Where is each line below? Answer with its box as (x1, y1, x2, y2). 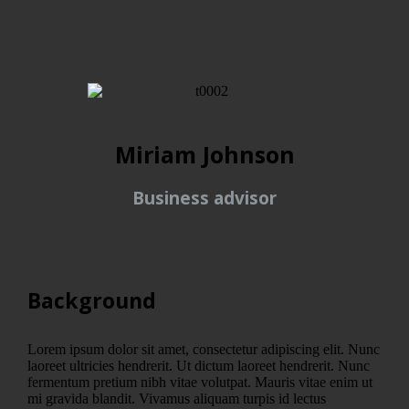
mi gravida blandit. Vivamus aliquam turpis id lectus (27, 391, 326, 407)
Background (27, 286, 156, 316)
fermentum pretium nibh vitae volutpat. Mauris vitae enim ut (27, 374, 372, 391)
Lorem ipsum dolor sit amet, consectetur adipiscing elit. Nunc (27, 341, 380, 358)
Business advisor (132, 186, 277, 211)
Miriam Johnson (114, 139, 295, 171)
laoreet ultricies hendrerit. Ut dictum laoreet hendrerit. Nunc (27, 358, 370, 374)
